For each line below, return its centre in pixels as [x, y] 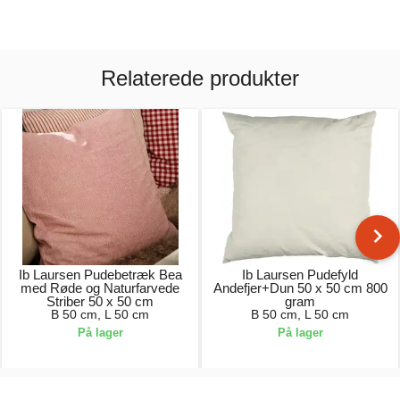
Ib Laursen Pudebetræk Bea [100, 275]
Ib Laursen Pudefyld [300, 275]
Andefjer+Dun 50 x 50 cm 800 [300, 288]
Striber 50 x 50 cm [100, 301]
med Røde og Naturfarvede [100, 288]
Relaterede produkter [200, 78]
